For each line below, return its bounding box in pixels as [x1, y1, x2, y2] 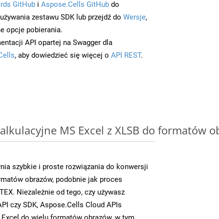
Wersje [123, 12, 146, 22]
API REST [111, 50, 141, 60]
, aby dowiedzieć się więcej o [15, 50, 111, 60]
